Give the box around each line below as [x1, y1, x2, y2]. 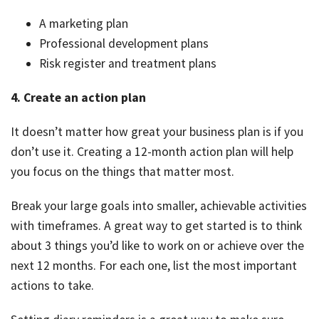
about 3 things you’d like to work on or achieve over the [11, 238, 304, 254]
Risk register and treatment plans [39, 56, 216, 72]
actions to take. [11, 278, 94, 294]
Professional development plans [39, 36, 209, 52]
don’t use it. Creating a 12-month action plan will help [11, 144, 293, 160]
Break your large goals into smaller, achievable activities [11, 198, 307, 214]
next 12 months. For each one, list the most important [11, 258, 297, 274]
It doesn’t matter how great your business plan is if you [11, 124, 303, 140]
